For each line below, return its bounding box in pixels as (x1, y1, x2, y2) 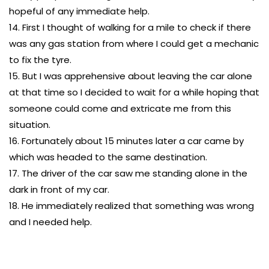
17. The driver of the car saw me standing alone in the (9, 167, 247, 180)
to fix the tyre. (9, 53, 71, 66)
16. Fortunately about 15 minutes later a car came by (9, 134, 244, 147)
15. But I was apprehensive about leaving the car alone (9, 70, 252, 82)
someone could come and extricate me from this (9, 102, 231, 115)
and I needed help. (9, 216, 92, 228)
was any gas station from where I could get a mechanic (9, 37, 259, 50)
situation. (9, 118, 50, 131)
